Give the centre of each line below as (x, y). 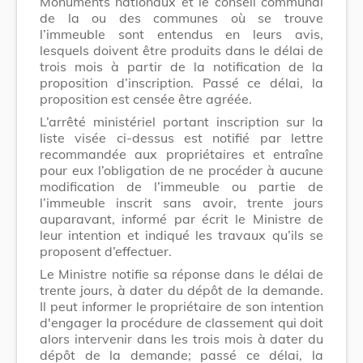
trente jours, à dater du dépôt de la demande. (181, 290)
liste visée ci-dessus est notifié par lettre (181, 137)
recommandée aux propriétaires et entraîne (181, 154)
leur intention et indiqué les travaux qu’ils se (181, 235)
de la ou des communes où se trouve (181, 17)
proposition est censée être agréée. (146, 98)
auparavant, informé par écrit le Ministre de (181, 218)
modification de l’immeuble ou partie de (181, 186)
